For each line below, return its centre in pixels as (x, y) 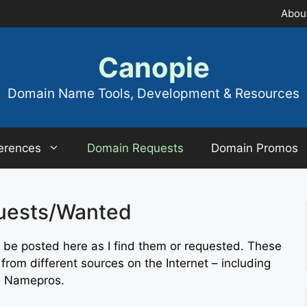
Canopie (153, 67)
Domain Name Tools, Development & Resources (153, 94)
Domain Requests (135, 148)
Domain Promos (254, 148)
